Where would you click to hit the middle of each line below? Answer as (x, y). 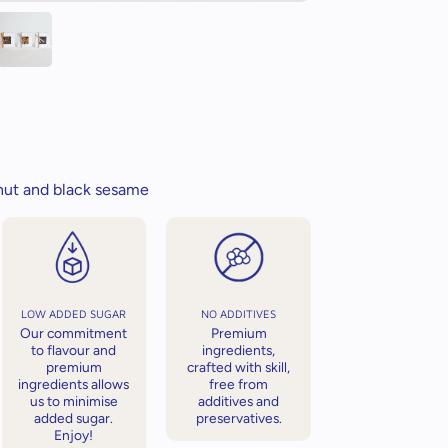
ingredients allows (74, 384)
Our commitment (74, 333)
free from (239, 384)
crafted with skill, (239, 367)
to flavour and (74, 350)
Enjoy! (74, 435)
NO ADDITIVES (239, 314)
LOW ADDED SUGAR (74, 314)
